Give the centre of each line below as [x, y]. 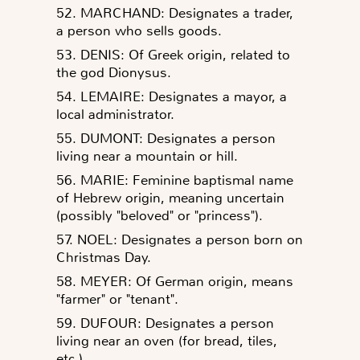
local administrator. [115, 114]
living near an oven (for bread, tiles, [167, 340]
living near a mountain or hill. [147, 155]
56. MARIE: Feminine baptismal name [175, 180]
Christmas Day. [104, 257]
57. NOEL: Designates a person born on [180, 239]
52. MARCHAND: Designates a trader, [175, 12]
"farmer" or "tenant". [117, 299]
